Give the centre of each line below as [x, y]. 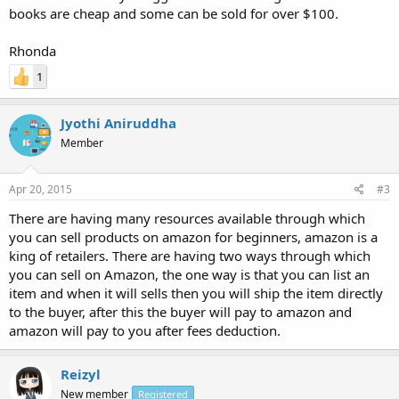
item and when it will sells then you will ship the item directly [196, 293]
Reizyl [81, 374]
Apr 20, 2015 [41, 189]
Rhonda [33, 51]
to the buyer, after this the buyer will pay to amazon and [180, 311]
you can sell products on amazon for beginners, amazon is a [193, 236]
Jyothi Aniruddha [118, 123]
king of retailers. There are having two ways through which [190, 255]
